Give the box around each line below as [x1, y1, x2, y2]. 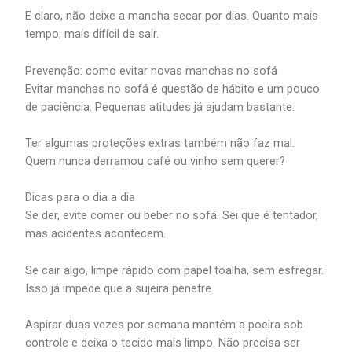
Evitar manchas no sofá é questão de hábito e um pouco [25, 81, 321, 96]
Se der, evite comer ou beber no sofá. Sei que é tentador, [25, 208, 319, 223]
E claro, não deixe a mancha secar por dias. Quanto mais [25, 9, 319, 24]
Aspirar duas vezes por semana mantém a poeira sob [25, 317, 304, 332]
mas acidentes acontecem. [25, 226, 167, 241]
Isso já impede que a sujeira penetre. [25, 280, 214, 295]
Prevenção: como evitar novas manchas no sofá [25, 63, 278, 78]
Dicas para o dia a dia [25, 190, 136, 205]
